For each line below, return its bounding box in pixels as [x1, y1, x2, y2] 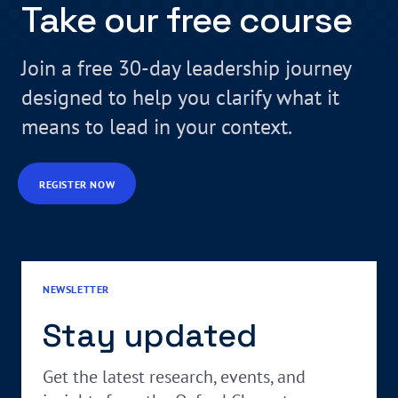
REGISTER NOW [39, 178, 115, 192]
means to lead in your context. [21, 113, 292, 141]
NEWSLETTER [43, 283, 109, 297]
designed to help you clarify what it [21, 84, 339, 112]
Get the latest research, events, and [43, 365, 306, 389]
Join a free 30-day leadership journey [21, 54, 351, 83]
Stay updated [43, 315, 257, 357]
